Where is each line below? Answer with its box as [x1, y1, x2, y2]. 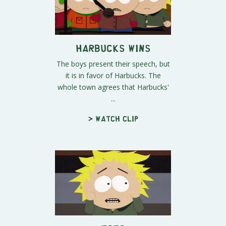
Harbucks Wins [75, 45, 151, 50]
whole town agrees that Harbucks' [57, 82, 169, 92]
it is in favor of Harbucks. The [65, 70, 161, 80]
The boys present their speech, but [56, 59, 170, 69]
